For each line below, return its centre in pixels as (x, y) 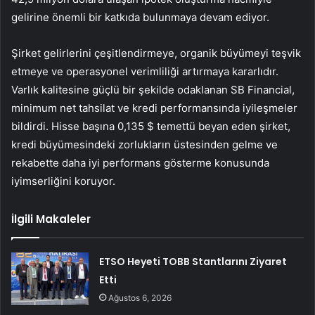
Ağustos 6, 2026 (140, 298)
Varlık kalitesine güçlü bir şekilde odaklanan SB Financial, (153, 90)
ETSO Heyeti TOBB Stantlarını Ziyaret (193, 262)
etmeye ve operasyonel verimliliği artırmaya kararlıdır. (145, 72)
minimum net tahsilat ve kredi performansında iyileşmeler (154, 108)
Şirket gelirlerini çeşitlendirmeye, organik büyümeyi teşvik (156, 53)
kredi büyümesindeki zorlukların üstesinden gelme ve (144, 145)
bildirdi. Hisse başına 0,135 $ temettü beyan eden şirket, (151, 127)
